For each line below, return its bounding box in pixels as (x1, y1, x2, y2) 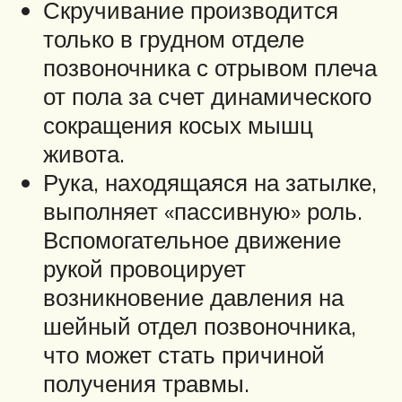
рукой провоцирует (43, 254, 246, 284)
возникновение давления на (43, 283, 344, 312)
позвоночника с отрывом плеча (43, 53, 377, 83)
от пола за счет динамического (43, 82, 371, 111)
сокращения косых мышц (43, 110, 313, 140)
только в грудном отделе (43, 24, 304, 54)
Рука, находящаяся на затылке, (43, 168, 377, 197)
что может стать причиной (43, 340, 325, 370)
